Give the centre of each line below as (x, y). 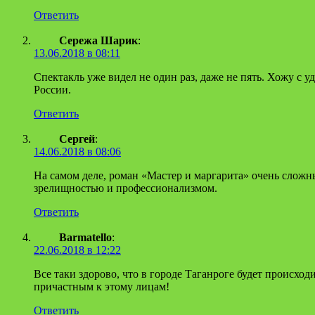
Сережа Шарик (98, 40)
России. (52, 89)
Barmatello (85, 237)
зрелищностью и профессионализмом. (126, 188)
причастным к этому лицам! (102, 286)
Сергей (77, 139)
